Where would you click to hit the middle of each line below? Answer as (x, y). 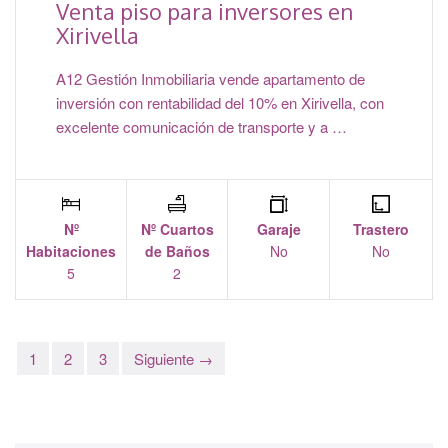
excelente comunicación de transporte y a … (201, 127)
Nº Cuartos (177, 229)
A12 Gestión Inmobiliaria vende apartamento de (210, 79)
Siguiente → (173, 359)
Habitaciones (71, 251)
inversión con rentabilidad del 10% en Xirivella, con (220, 103)
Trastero (381, 229)
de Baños (177, 251)
